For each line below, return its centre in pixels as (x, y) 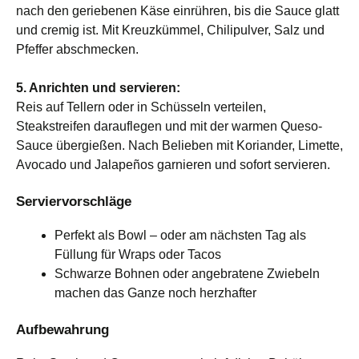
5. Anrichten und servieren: (98, 87)
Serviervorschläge (74, 201)
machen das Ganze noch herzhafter (155, 292)
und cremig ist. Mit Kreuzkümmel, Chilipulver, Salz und (170, 30)
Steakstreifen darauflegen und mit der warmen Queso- (169, 126)
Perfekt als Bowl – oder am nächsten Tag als (180, 235)
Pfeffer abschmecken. (77, 49)
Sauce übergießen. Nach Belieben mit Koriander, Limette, (179, 145)
